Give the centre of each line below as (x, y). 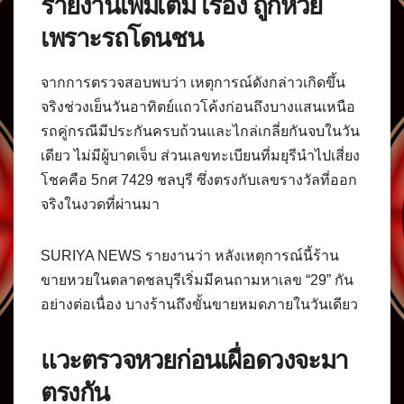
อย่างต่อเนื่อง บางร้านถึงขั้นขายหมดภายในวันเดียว (199, 304)
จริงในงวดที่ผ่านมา (100, 204)
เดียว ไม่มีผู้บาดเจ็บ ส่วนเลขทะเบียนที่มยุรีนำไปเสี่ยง (200, 155)
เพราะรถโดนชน (122, 37)
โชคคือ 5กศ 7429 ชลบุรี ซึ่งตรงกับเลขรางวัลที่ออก (199, 179)
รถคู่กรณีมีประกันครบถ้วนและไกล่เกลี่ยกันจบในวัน (200, 131)
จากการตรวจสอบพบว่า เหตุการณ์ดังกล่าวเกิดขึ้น (193, 82)
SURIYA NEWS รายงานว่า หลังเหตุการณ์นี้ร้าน (190, 255)
